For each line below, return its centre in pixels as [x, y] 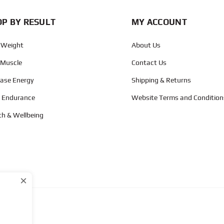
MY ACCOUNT [159, 22]
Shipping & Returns [161, 80]
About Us [146, 45]
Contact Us [149, 62]
